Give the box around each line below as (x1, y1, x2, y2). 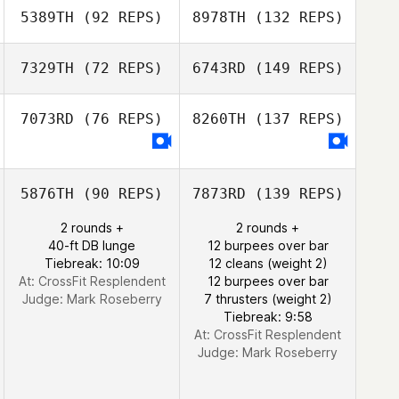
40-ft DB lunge (48, 238, 135, 253)
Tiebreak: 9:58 (223, 309, 313, 324)
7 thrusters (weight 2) (203, 291, 332, 306)
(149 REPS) (245, 60, 344, 77)
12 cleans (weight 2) (208, 256, 328, 271)
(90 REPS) (74, 185, 163, 202)
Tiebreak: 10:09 (44, 256, 140, 271)
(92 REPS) (74, 9, 163, 26)
